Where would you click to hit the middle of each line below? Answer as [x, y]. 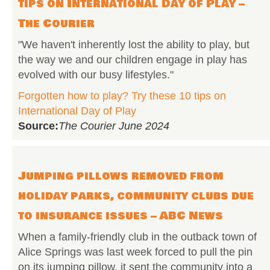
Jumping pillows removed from [121, 176]
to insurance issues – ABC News [121, 216]
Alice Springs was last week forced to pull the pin [135, 252]
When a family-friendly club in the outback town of [137, 237]
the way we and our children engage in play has [133, 60]
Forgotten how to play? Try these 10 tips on [122, 96]
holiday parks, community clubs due [136, 196]
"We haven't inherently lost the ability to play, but [134, 45]
